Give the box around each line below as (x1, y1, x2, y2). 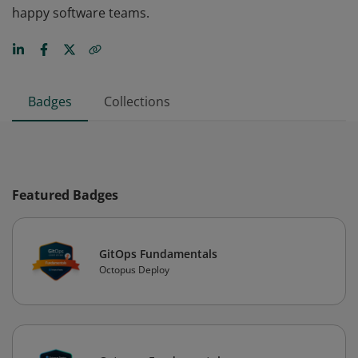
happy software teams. (12, 4, 149, 22)
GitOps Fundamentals (99, 246, 217, 261)
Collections (104, 93, 170, 110)
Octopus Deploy (99, 263, 169, 276)
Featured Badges (12, 186, 118, 204)
